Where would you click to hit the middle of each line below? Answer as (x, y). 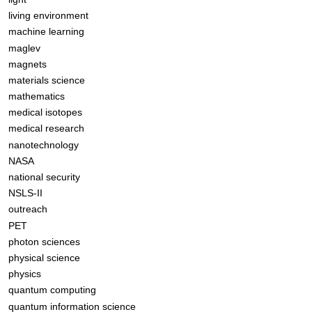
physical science (44, 257)
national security (44, 177)
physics (24, 274)
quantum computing (52, 290)
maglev (24, 48)
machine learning (46, 32)
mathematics (36, 96)
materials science (46, 80)
